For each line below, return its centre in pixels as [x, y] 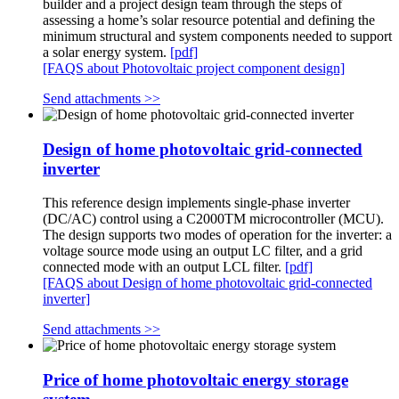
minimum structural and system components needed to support [217, 36]
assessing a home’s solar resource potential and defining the [209, 20]
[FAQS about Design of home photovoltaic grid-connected [208, 283]
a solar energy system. [106, 52]
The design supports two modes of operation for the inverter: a [217, 235]
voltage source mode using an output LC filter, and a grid [203, 251]
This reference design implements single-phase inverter [196, 203]
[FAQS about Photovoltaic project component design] [194, 68]
